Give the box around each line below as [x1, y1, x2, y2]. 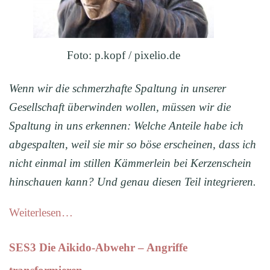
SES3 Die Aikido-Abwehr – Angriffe [9, 241, 187, 254]
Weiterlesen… [9, 206, 73, 219]
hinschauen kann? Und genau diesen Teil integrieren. [9, 175, 256, 189]
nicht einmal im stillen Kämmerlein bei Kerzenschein [9, 157, 251, 170]
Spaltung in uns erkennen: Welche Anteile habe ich [9, 119, 243, 133]
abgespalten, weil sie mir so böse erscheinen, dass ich [9, 138, 256, 151]
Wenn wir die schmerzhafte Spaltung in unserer [9, 82, 226, 95]
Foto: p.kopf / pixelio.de [67, 49, 180, 62]
